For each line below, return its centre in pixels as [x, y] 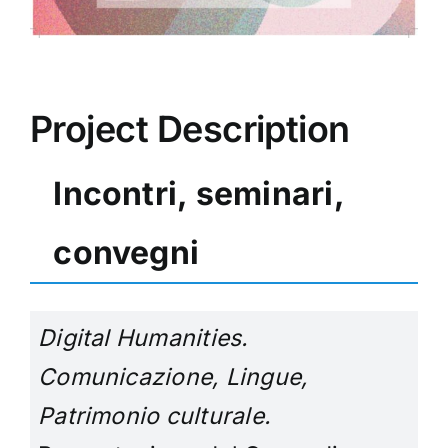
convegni [126, 252]
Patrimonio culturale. [155, 416]
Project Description [190, 129]
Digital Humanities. [143, 338]
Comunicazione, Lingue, [173, 377]
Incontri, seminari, [198, 193]
